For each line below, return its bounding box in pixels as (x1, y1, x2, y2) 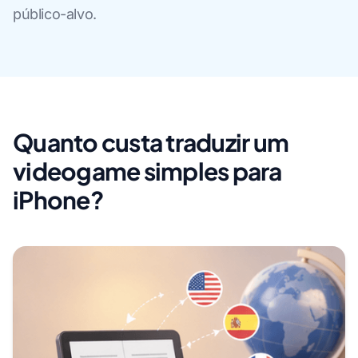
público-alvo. (13, 5, 97, 22)
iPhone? (13, 184, 103, 215)
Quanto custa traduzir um (13, 126, 288, 157)
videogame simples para (13, 155, 282, 186)
